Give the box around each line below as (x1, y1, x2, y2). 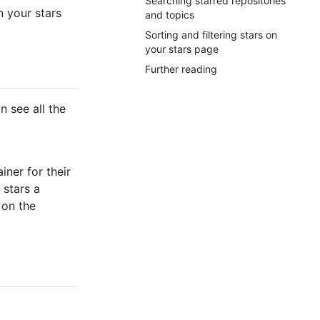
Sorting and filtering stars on (145, 29, 277, 41)
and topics (145, 9, 194, 21)
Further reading (145, 63, 217, 75)
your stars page (145, 43, 219, 55)
